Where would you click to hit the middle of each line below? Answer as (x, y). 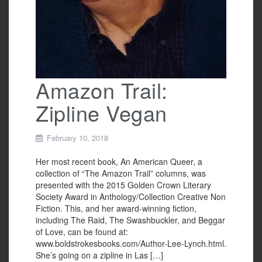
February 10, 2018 (77, 138)
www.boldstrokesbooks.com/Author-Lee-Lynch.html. (131, 244)
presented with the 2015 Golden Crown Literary (123, 185)
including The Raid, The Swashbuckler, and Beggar (130, 220)
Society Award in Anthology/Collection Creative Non (131, 197)
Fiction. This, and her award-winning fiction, (116, 208)
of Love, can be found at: (82, 232)
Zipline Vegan (101, 113)
